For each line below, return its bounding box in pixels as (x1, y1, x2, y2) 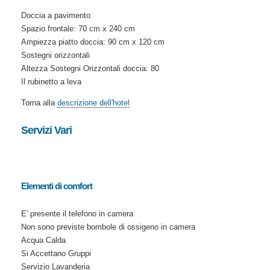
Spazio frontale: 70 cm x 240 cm (20, 24, 135, 33)
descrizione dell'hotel (57, 98, 130, 107)
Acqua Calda (20, 236, 66, 245)
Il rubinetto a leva (20, 77, 81, 86)
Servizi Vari (20, 124, 72, 137)
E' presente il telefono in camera (20, 209, 133, 219)
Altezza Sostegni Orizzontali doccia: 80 (20, 63, 159, 73)
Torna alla (20, 98, 57, 107)
